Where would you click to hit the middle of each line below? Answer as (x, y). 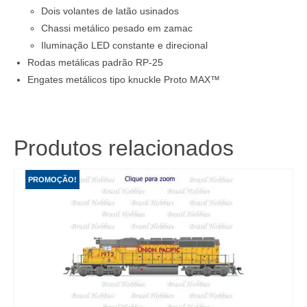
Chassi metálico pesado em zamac (117, 28)
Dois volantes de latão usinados (110, 11)
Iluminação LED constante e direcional (124, 46)
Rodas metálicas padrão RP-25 (95, 63)
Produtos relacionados (124, 148)
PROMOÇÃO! (52, 180)
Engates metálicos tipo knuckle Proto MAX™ (124, 80)
